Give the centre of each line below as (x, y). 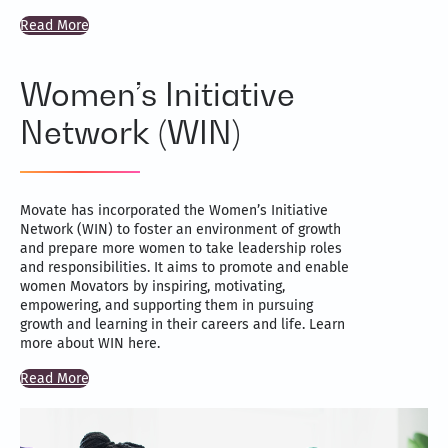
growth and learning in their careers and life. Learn (182, 325)
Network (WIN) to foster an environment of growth (180, 230)
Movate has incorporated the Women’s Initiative (174, 211)
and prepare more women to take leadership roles (181, 249)
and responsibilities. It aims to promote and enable (184, 268)
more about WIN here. (90, 344)
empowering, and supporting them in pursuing (166, 306)
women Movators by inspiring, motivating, (152, 287)
